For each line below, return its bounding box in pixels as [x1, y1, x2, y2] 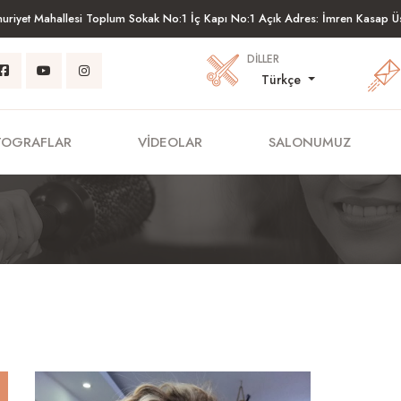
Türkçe [261, 71, 305, 89]
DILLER [247, 51, 280, 67]
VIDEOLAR [138, 132, 202, 152]
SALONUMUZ [269, 132, 351, 152]
